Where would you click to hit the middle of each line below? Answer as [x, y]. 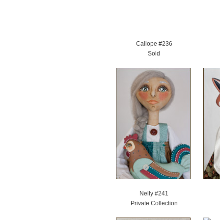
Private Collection [154, 203]
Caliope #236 [154, 44]
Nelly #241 [154, 193]
